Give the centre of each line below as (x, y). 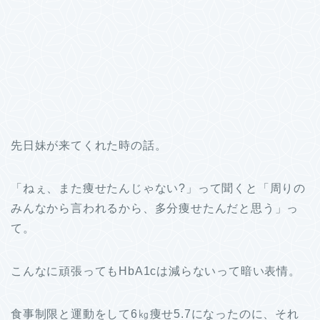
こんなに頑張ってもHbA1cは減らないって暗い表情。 (156, 271)
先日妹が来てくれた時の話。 (89, 146)
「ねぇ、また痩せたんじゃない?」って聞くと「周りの (158, 189)
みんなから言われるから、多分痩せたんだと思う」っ (155, 209)
